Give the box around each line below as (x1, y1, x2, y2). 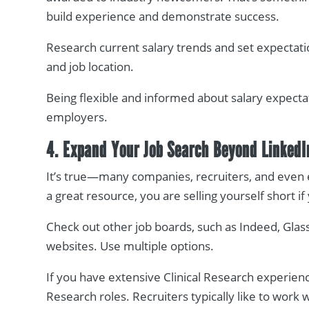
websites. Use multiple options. (46, 238, 217, 255)
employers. (46, 109, 108, 126)
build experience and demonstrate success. (46, 8, 280, 25)
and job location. (46, 59, 134, 75)
